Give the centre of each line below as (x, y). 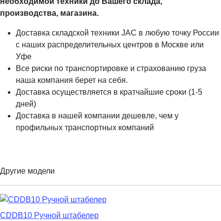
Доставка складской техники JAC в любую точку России (117, 33)
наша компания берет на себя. (72, 80)
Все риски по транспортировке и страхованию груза (111, 69)
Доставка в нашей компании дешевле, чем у (97, 116)
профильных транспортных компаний (85, 128)
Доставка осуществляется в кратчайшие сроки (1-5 (109, 92)
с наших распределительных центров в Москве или (110, 45)
